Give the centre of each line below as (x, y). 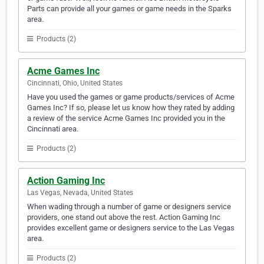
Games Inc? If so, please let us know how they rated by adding (131, 108)
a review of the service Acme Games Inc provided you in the (126, 118)
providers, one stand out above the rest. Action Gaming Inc (124, 217)
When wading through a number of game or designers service (129, 207)
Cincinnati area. (53, 129)
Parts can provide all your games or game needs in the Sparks (129, 9)
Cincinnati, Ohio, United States (75, 83)
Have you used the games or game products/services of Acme (131, 97)
